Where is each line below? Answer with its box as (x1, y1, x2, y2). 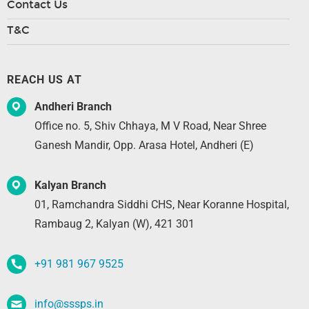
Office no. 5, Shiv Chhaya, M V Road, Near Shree (34, 119, 266, 132)
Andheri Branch (34, 99, 112, 113)
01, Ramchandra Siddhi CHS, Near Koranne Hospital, (34, 197, 289, 211)
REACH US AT (7, 72, 82, 86)
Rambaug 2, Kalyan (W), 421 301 (34, 217, 195, 230)
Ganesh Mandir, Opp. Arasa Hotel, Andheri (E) (34, 138, 254, 152)
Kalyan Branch (34, 178, 106, 192)
